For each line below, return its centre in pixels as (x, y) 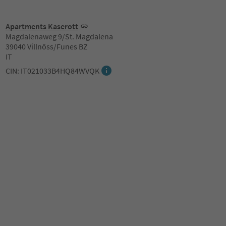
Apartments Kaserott (42, 26)
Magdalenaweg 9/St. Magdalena (59, 36)
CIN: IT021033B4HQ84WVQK (52, 71)
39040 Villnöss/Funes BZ (46, 46)
